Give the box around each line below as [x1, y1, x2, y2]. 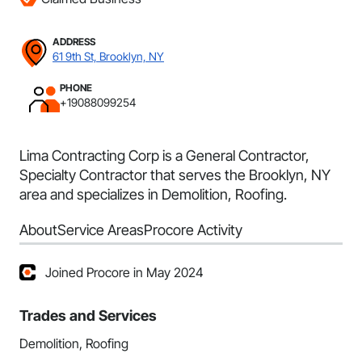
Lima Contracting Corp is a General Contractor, [19, 147, 309, 164]
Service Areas [57, 221, 144, 238]
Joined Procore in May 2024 [45, 264, 204, 280]
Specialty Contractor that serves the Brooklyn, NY [19, 166, 330, 183]
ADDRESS [53, 36, 95, 48]
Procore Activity [144, 221, 242, 238]
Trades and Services [19, 307, 157, 324]
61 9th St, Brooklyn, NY [53, 49, 164, 63]
